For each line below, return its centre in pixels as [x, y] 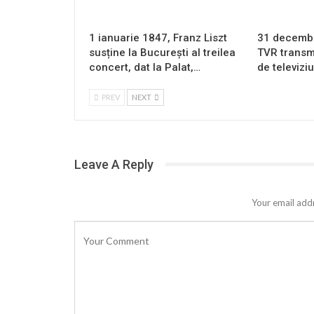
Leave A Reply [114, 164]
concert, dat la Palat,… [145, 67]
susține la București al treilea [162, 52]
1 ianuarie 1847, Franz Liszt [158, 37]
